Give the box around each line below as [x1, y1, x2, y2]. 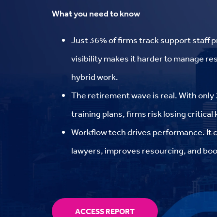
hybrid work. [71, 71, 118, 82]
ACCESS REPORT [75, 206, 135, 216]
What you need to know [52, 7, 140, 19]
